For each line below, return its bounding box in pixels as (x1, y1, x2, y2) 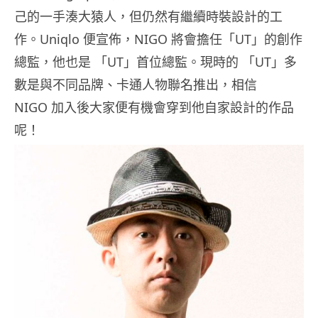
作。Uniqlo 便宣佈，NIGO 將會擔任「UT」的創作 (14, 31, 302, 48)
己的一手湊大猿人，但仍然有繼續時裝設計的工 (14, 8, 283, 26)
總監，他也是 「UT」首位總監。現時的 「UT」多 (14, 53, 297, 71)
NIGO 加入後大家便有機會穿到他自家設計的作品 (14, 99, 294, 116)
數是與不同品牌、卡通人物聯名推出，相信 (14, 76, 257, 94)
